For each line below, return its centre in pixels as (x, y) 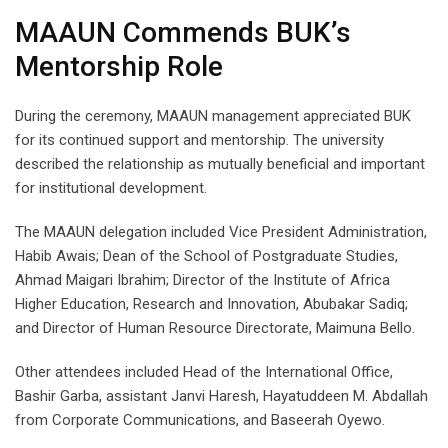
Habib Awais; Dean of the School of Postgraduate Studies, (206, 255)
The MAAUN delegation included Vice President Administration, (221, 231)
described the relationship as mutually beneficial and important (220, 163)
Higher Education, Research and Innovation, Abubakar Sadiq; (211, 303)
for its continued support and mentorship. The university (199, 139)
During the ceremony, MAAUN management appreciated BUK (213, 115)
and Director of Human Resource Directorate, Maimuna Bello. (215, 327)
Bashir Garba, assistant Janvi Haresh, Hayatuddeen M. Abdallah (221, 395)
